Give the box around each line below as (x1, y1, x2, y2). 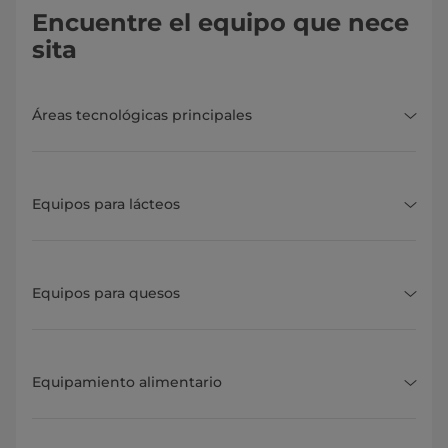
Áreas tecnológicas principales (32, 106, 252, 125)
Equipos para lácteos (32, 195, 180, 214)
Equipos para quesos (32, 284, 180, 303)
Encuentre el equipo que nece (32, 8, 409, 38)
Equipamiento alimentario (32, 373, 222, 392)
